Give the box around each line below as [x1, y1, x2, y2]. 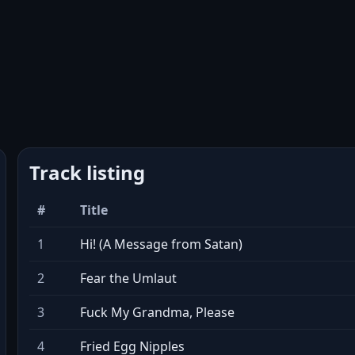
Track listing [29, 159, 145, 185]
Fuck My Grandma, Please [80, 303, 235, 321]
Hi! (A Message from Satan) [80, 235, 242, 253]
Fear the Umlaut [80, 269, 177, 287]
